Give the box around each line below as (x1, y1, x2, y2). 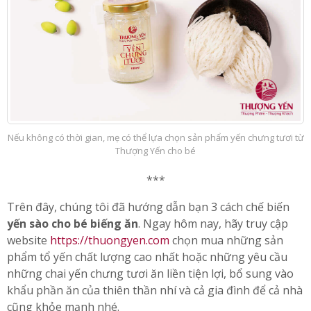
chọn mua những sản (169, 232, 283, 248)
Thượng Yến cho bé (115, 144, 196, 157)
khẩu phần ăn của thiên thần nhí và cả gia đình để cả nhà (7, 282, 303, 298)
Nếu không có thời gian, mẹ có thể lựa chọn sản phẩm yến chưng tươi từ (7, 131, 304, 144)
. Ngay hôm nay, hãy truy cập (138, 215, 288, 231)
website (7, 232, 50, 248)
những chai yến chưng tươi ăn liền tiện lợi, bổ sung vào (7, 265, 294, 281)
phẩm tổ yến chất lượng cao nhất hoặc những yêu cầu (7, 249, 287, 264)
